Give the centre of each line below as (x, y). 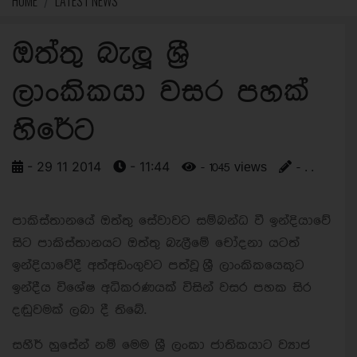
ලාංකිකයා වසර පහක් (161, 93)
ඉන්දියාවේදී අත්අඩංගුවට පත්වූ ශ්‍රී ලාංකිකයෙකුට (158, 265)
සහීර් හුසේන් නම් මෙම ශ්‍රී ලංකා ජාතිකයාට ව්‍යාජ (161, 345)
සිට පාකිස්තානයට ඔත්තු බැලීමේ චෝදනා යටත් (156, 243)
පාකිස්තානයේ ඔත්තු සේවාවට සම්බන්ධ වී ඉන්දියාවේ (171, 221)
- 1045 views (231, 168)
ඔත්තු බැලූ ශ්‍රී (101, 55)
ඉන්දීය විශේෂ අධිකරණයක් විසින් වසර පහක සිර (162, 288)
